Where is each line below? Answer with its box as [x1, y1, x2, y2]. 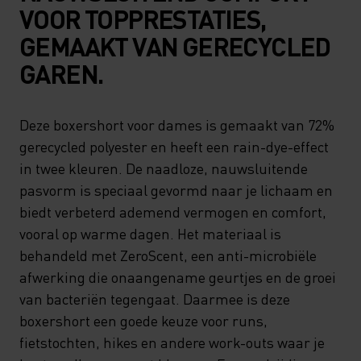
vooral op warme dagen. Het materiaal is [19, 224, 281, 243]
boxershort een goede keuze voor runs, [19, 311, 268, 330]
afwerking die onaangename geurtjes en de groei [19, 268, 336, 286]
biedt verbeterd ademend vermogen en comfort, [19, 202, 326, 221]
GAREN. [19, 57, 103, 90]
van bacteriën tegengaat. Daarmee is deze [19, 289, 290, 308]
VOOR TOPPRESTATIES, [19, 2, 266, 35]
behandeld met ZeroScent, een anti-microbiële [19, 246, 317, 264]
